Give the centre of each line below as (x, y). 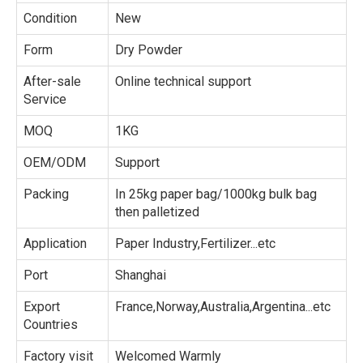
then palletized (157, 212)
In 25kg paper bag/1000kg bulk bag (216, 194)
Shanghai (141, 275)
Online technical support (183, 81)
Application (55, 243)
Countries (51, 325)
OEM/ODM (55, 162)
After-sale (52, 81)
